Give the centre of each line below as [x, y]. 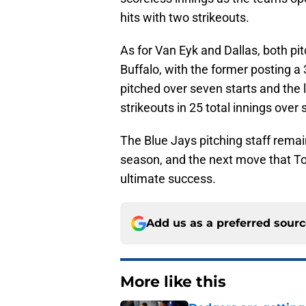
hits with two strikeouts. [185, 18]
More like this [173, 282]
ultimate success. [168, 179]
